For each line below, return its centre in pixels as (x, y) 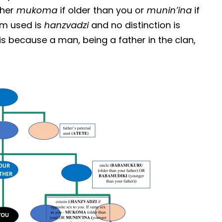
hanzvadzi (68, 25)
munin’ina (169, 10)
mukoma (37, 10)
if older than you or (102, 10)
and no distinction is (136, 25)
